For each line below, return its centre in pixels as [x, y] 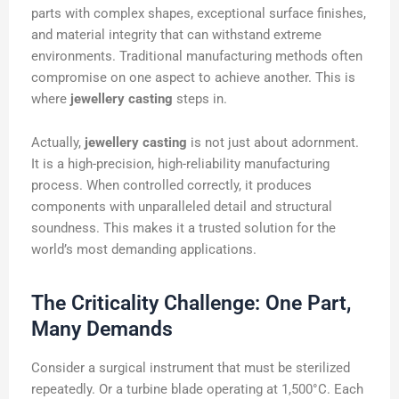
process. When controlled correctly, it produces [171, 186]
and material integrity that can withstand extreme [176, 34]
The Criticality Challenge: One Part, [191, 304]
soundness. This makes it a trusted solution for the [183, 228]
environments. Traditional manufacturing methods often [197, 56]
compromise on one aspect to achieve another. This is [193, 77]
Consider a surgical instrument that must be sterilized [191, 368]
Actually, [58, 143]
